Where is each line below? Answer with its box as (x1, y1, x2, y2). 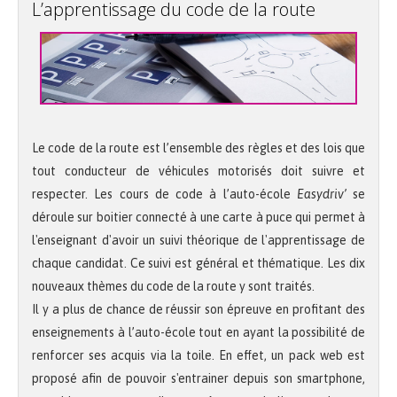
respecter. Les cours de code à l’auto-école (32, 187, 297, 202)
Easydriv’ (296, 187, 353, 202)
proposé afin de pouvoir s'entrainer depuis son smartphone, (32, 371, 365, 386)
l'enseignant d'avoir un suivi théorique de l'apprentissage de (32, 233, 365, 248)
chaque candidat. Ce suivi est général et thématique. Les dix (32, 256, 365, 271)
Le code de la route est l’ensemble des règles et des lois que (32, 141, 365, 156)
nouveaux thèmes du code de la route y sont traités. (32, 279, 315, 294)
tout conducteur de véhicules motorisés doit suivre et (32, 164, 365, 179)
